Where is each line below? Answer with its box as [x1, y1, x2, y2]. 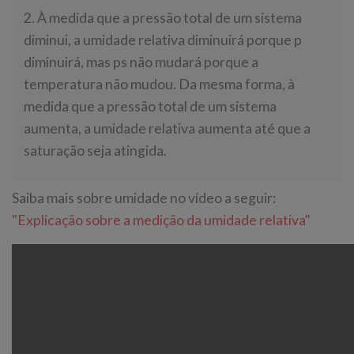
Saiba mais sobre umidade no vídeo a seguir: [12, 190, 276, 207]
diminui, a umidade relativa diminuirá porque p [24, 32, 302, 49]
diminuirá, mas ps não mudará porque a [24, 54, 258, 71]
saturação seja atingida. [24, 142, 167, 160]
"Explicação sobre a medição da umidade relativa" [12, 212, 311, 229]
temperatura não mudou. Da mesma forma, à [24, 76, 295, 93]
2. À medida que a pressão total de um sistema [24, 9, 302, 27]
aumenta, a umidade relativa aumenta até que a [24, 120, 311, 137]
